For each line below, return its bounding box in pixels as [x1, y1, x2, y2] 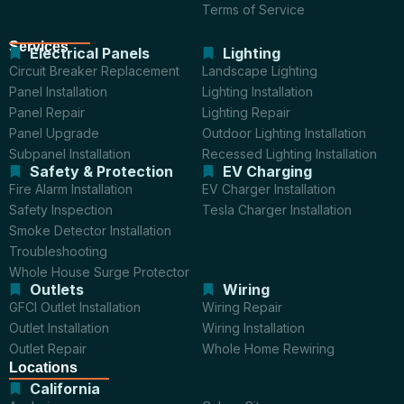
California [29, 379, 100, 398]
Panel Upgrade [9, 124, 99, 141]
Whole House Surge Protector [9, 263, 189, 280]
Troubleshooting [9, 243, 107, 259]
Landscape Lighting [202, 62, 317, 78]
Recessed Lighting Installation [202, 145, 377, 161]
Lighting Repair [202, 104, 290, 120]
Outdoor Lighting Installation [202, 124, 366, 141]
